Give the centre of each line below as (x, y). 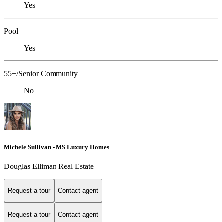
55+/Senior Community (41, 74)
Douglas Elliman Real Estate (49, 166)
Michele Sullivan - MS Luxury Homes (56, 147)
